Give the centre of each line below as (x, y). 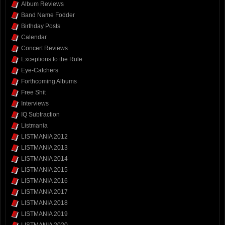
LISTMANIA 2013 (44, 148)
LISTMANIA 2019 (44, 214)
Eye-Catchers (40, 71)
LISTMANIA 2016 (44, 181)
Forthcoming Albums (49, 82)
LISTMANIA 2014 (44, 159)
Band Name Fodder (48, 15)
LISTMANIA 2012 (44, 137)
